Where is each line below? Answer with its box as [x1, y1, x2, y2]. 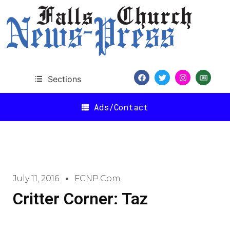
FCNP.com [74, 174, 121, 183]
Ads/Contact [94, 101, 148, 112]
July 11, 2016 [13, 174, 59, 183]
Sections [47, 73, 81, 84]
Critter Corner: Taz [13, 189, 148, 208]
